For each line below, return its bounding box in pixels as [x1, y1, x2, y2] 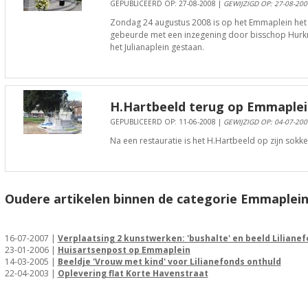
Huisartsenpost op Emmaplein [57, 244, 190, 256]
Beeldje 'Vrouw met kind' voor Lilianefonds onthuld [57, 256, 281, 267]
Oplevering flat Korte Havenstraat [57, 267, 208, 279]
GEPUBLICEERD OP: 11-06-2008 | [109, 117, 223, 126]
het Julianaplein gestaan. [109, 41, 204, 53]
